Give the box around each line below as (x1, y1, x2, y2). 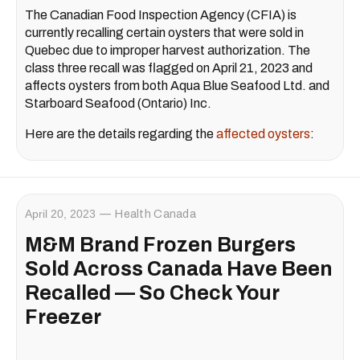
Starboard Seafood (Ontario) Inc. (25, 96, 211, 110)
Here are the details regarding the (25, 126, 216, 141)
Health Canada (115, 207, 196, 220)
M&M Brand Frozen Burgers (25, 233, 296, 256)
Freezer (25, 305, 101, 328)
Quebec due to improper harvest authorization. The (25, 43, 310, 57)
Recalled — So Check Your (25, 281, 280, 304)
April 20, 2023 (25, 207, 96, 220)
